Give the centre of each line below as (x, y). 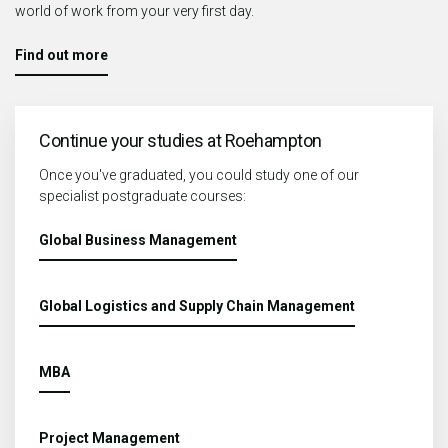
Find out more (61, 55)
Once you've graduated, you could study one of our (199, 175)
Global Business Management (138, 240)
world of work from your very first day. (134, 11)
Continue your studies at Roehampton (180, 141)
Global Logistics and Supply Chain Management (197, 306)
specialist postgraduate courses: (142, 196)
